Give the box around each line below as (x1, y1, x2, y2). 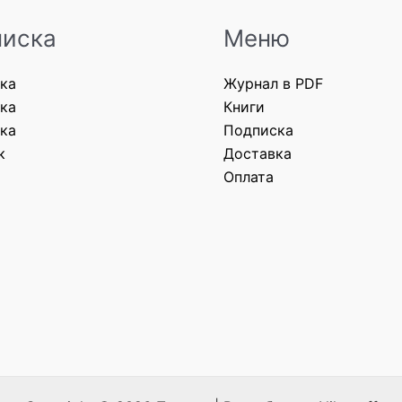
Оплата (223, 167, 274, 186)
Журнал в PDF (223, 74, 323, 92)
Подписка (223, 120, 293, 139)
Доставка (223, 144, 292, 162)
